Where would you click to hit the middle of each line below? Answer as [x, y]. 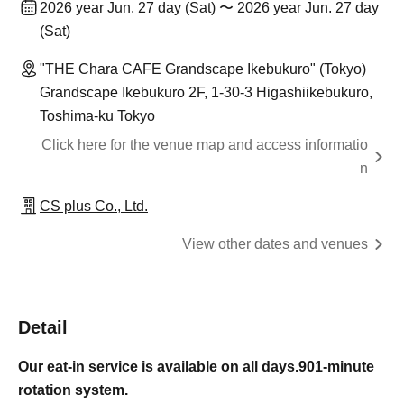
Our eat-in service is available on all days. [158, 366]
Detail [43, 327]
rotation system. [73, 390]
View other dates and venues [275, 243]
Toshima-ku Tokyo [97, 115]
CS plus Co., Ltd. [94, 206]
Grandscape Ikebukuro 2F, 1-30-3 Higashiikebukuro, [206, 92]
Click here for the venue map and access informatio [205, 144]
